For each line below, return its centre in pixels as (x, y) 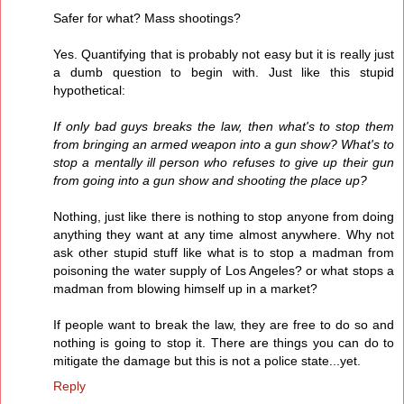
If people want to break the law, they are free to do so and (224, 325)
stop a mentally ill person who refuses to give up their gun (224, 163)
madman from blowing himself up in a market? (185, 289)
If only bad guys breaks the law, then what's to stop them (224, 127)
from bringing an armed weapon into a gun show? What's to (224, 145)
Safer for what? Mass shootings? (147, 18)
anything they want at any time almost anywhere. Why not (224, 235)
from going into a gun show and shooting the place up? (210, 181)
